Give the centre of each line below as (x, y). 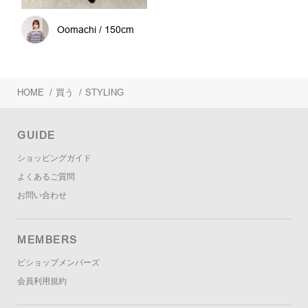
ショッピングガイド (54, 158)
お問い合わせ (42, 196)
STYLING (104, 93)
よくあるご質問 (46, 177)
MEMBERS (47, 240)
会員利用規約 (42, 282)
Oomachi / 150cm (96, 30)
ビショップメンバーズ (58, 263)
